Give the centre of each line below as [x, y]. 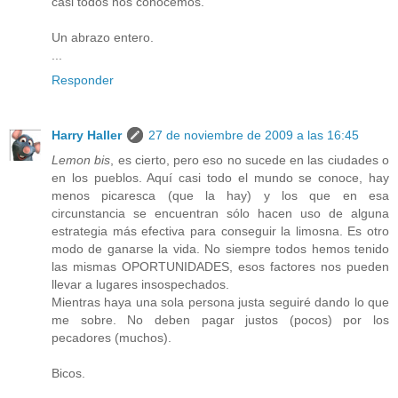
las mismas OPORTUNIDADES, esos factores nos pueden [220, 267]
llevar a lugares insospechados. [140, 285]
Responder [83, 80]
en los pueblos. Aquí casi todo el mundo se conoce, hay [220, 178]
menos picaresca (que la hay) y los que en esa [220, 196]
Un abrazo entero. [103, 38]
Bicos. [68, 374]
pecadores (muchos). [111, 338]
